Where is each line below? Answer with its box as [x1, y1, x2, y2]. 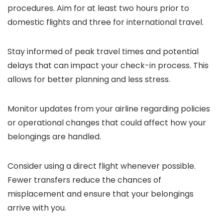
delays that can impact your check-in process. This [7, 60, 209, 71]
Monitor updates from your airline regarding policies [7, 103, 210, 114]
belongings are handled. [7, 131, 101, 142]
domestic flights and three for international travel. [7, 16, 204, 28]
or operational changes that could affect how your [7, 117, 206, 128]
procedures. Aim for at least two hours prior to [7, 2, 189, 14]
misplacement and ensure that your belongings [7, 188, 194, 200]
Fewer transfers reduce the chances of [7, 174, 161, 186]
